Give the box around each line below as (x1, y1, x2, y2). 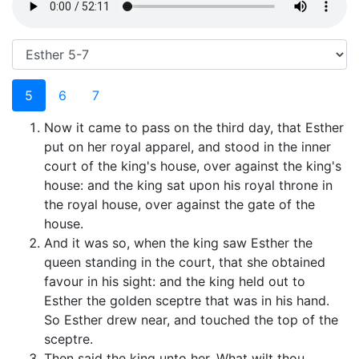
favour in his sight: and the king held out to (44, 273, 305, 290)
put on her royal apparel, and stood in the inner (44, 139, 331, 155)
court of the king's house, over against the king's (44, 158, 341, 175)
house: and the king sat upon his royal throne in (44, 177, 333, 194)
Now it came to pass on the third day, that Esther (44, 119, 344, 136)
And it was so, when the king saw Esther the (44, 235, 313, 252)
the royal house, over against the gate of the (44, 196, 315, 213)
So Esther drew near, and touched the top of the (44, 312, 338, 329)
